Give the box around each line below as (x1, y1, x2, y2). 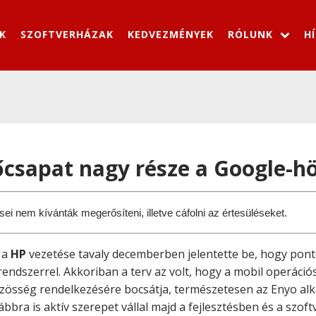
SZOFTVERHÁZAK (20, 27, 114, 41)
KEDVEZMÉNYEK (128, 27, 214, 41)
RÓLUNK (228, 27, 273, 41)
